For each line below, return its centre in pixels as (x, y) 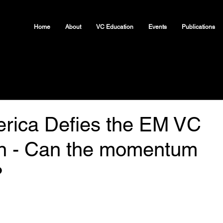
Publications (198, 27)
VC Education (115, 27)
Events (158, 27)
